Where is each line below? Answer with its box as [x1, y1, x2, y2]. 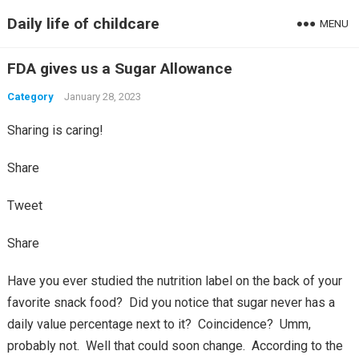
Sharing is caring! [6, 123, 103, 138]
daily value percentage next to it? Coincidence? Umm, [6, 317, 311, 332]
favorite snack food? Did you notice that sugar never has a [6, 295, 335, 310]
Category [6, 91, 54, 103]
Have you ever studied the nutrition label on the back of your [6, 273, 342, 288]
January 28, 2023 [63, 91, 141, 103]
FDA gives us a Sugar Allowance [6, 59, 232, 78]
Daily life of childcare [6, 14, 159, 33]
